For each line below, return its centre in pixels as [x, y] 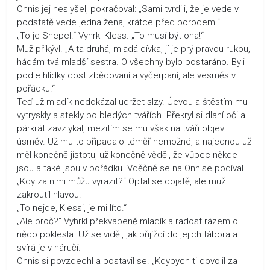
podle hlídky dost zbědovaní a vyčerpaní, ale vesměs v [126, 75]
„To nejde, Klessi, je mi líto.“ [72, 208]
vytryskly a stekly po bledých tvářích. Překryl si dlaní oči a [131, 115]
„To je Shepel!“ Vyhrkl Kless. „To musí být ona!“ [110, 35]
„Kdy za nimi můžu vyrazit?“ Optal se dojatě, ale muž [121, 181]
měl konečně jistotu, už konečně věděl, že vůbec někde [127, 155]
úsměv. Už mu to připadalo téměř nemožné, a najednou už [134, 141]
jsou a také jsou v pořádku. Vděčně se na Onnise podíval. [131, 168]
